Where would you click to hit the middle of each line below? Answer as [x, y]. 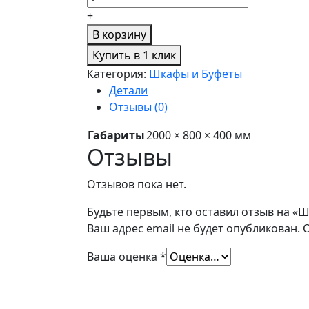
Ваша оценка [123, 256]
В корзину [119, 34]
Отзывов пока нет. [137, 184]
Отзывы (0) [138, 107]
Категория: [118, 73]
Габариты [116, 135]
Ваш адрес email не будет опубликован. [193, 228]
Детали [128, 90]
